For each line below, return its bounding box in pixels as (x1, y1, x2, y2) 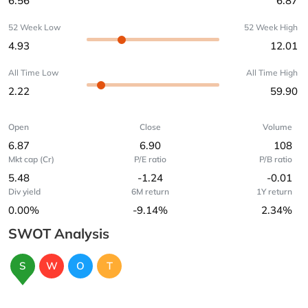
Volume (262, 122, 292, 132)
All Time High (246, 67, 298, 78)
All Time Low (8, 67, 58, 78)
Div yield (8, 186, 41, 197)
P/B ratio (258, 154, 292, 164)
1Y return (256, 186, 292, 197)
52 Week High (244, 22, 298, 32)
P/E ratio (133, 154, 166, 164)
